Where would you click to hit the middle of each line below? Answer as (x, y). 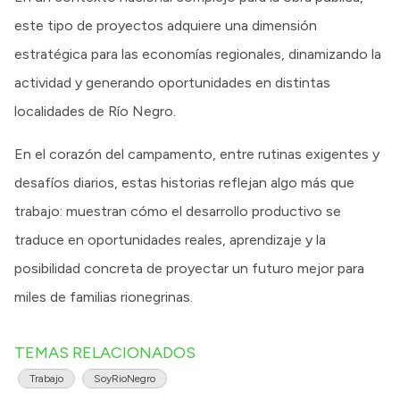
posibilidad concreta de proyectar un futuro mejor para (189, 269)
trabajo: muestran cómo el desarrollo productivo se (178, 212)
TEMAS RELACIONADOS (105, 353)
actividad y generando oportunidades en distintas (172, 83)
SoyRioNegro (125, 379)
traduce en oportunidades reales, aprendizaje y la (170, 240)
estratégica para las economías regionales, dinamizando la (198, 54)
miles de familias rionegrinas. (104, 297)
